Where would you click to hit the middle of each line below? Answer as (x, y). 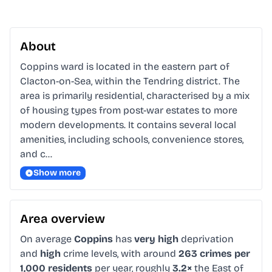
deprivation (206, 239)
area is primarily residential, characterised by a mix (135, 96)
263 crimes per (214, 254)
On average (47, 239)
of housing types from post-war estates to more (129, 110)
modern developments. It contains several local (128, 125)
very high (156, 239)
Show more (57, 173)
